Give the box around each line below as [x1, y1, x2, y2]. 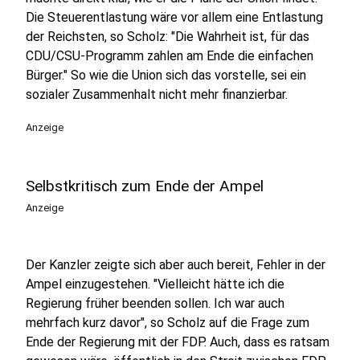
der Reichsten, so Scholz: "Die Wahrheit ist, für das [26, 29, 309, 44]
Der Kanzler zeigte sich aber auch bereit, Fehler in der [26, 257, 325, 272]
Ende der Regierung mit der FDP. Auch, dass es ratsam [26, 334, 329, 350]
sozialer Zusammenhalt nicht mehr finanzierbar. [26, 87, 288, 102]
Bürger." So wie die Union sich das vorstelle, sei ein [26, 67, 306, 83]
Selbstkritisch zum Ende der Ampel [26, 177, 264, 195]
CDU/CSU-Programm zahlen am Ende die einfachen [26, 48, 313, 63]
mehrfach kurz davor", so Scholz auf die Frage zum [26, 315, 309, 330]
